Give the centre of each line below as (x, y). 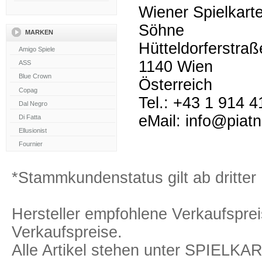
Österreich (175, 85)
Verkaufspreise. (67, 232)
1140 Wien (176, 67)
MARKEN (39, 32)
